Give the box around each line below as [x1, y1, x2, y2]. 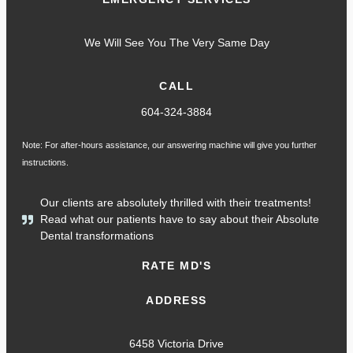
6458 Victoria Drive [129, 337, 224, 351]
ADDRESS [146, 294, 207, 307]
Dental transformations [39, 229, 154, 243]
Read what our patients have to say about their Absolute [39, 213, 319, 226]
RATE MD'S [141, 259, 212, 273]
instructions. [22, 158, 69, 168]
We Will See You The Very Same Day [84, 36, 269, 50]
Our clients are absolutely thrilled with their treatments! [39, 196, 311, 210]
